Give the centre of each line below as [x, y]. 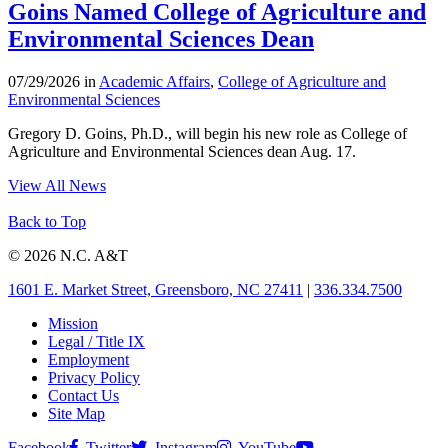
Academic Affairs [154, 82]
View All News [57, 186]
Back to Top [47, 222]
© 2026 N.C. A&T [68, 256]
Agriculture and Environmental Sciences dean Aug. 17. [182, 152]
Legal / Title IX [96, 342]
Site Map [76, 414]
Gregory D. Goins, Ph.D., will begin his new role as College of [207, 134]
